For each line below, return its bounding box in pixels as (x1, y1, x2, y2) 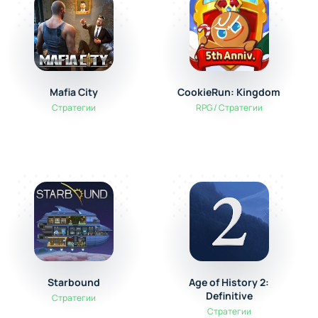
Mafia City (49, 85, 98, 99)
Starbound (47, 275, 100, 289)
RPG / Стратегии (195, 102, 263, 114)
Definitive (205, 289, 253, 302)
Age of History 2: (189, 275, 270, 289)
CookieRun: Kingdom (177, 85, 281, 99)
